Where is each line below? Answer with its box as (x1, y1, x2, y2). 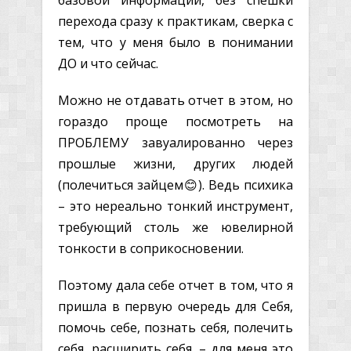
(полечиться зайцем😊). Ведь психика (58, 175, 293, 194)
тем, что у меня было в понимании (58, 33, 293, 51)
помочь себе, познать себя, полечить (58, 318, 293, 336)
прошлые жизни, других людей (58, 154, 293, 172)
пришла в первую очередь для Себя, (58, 297, 293, 315)
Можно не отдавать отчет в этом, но (58, 91, 293, 109)
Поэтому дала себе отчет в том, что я (58, 276, 293, 294)
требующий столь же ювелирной (58, 218, 293, 236)
